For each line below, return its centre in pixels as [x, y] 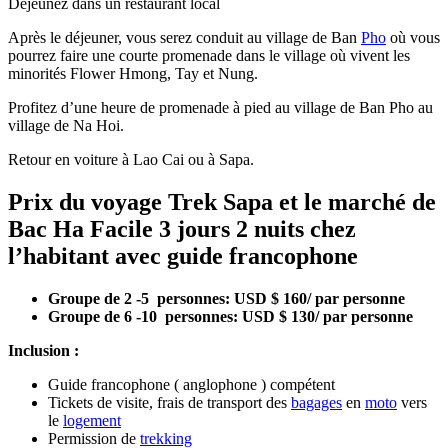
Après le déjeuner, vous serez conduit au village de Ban [184, 37]
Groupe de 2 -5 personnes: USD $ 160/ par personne [228, 298]
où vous [413, 37]
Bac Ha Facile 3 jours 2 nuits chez [182, 228]
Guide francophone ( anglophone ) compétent [191, 384]
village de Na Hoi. [66, 125]
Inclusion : [43, 350]
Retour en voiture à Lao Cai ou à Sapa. [131, 159]
